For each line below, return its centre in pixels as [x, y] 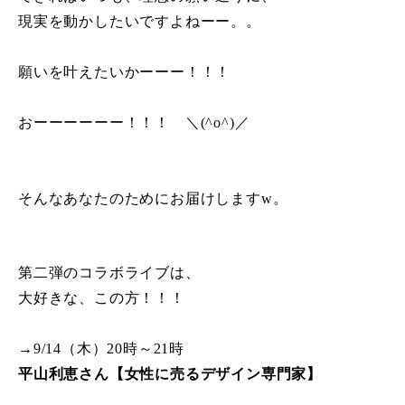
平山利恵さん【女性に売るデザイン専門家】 [170, 373]
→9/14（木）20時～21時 [109, 348]
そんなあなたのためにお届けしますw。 [153, 198]
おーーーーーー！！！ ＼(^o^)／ [134, 122]
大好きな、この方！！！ [102, 297]
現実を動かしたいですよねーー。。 [140, 21]
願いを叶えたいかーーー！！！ [125, 71]
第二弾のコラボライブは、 [109, 272]
